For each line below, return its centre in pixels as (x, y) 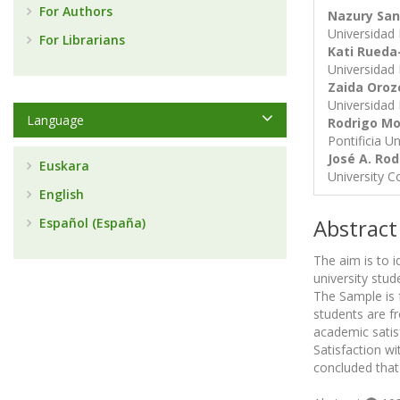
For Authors (74, 11)
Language (55, 120)
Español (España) (91, 223)
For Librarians (80, 40)
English (60, 194)
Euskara (62, 166)
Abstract (355, 228)
